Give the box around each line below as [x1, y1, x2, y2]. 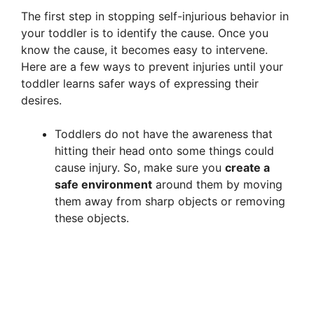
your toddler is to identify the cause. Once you [21, 25, 268, 40]
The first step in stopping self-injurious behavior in [21, 8, 289, 23]
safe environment [55, 177, 152, 191]
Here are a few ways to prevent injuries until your [21, 59, 283, 74]
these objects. [55, 210, 129, 225]
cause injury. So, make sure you [55, 160, 225, 175]
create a [225, 160, 270, 175]
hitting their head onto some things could [55, 143, 274, 158]
